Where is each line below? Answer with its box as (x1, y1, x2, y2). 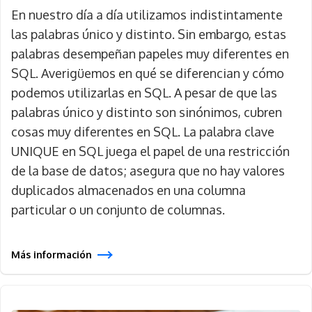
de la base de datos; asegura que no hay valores (11, 163, 285, 178)
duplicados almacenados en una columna (11, 182, 246, 198)
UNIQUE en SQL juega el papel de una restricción (11, 143, 290, 159)
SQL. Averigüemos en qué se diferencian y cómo (11, 65, 284, 81)
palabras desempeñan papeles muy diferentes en (11, 46, 289, 61)
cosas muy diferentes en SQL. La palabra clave (11, 124, 274, 139)
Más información (11, 249, 92, 260)
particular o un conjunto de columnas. (11, 202, 225, 217)
